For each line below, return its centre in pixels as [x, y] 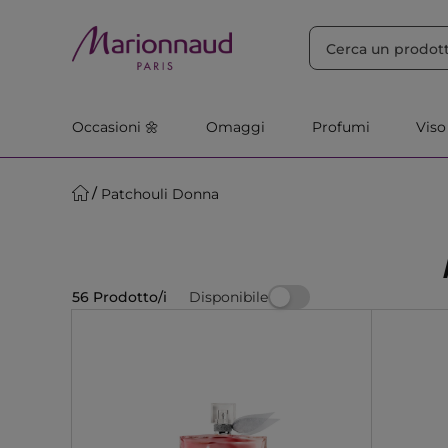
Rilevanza [208, 19]
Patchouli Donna [160, 193]
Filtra [296, 19]
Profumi [340, 127]
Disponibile [228, 296]
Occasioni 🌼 [115, 127]
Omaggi [235, 127]
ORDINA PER [124, 19]
